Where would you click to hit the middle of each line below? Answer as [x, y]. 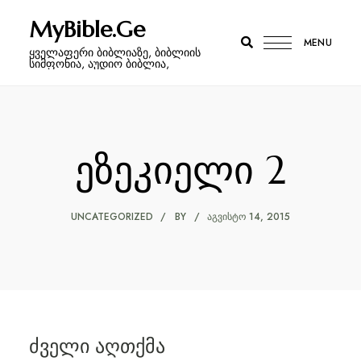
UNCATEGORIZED [112, 217]
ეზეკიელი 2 [180, 170]
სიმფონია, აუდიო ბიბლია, [99, 64]
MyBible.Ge [87, 29]
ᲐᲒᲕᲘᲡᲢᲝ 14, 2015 [249, 217]
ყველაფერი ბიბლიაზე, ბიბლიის [114, 52]
